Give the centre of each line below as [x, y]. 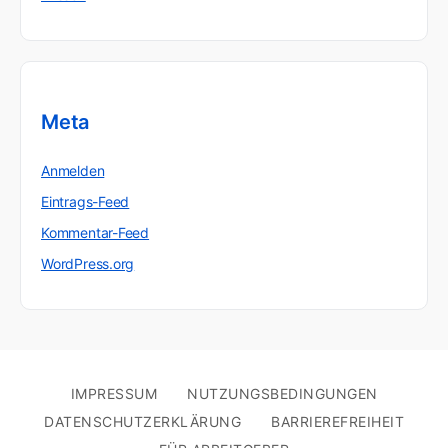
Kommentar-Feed [95, 233]
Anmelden [73, 171]
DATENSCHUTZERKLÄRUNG [142, 422]
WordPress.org [88, 264]
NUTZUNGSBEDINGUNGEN [282, 394]
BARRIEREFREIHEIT [337, 422]
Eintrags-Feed [85, 202]
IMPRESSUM [113, 394]
